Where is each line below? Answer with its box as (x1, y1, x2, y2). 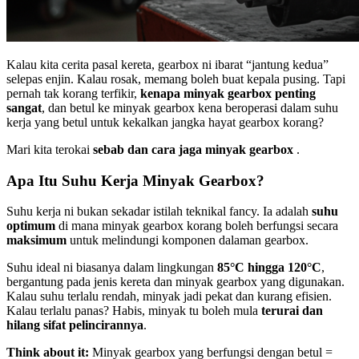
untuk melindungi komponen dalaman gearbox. (67, 233, 309, 248)
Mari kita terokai (6, 142, 93, 156)
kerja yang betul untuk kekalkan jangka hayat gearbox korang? (6, 115, 324, 129)
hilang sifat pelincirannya (6, 318, 143, 333)
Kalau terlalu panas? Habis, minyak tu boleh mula (6, 304, 261, 318)
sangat (6, 100, 42, 115)
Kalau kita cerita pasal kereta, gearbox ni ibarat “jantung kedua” (6, 57, 329, 71)
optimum (6, 219, 55, 233)
